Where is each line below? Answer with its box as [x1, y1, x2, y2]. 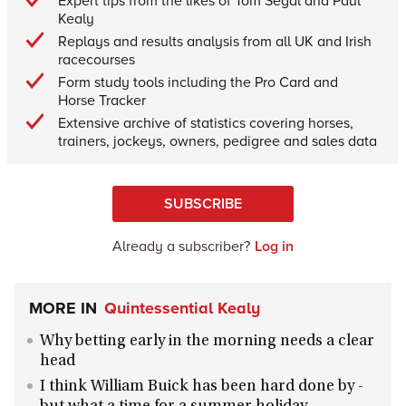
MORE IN [29, 296, 97, 320]
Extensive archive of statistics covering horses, [58, 112, 353, 132]
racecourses [58, 49, 135, 69]
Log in [255, 236, 294, 256]
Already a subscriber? [112, 236, 250, 256]
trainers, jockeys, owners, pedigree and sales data [58, 130, 377, 150]
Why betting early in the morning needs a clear [40, 333, 374, 350]
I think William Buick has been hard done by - [40, 379, 363, 395]
